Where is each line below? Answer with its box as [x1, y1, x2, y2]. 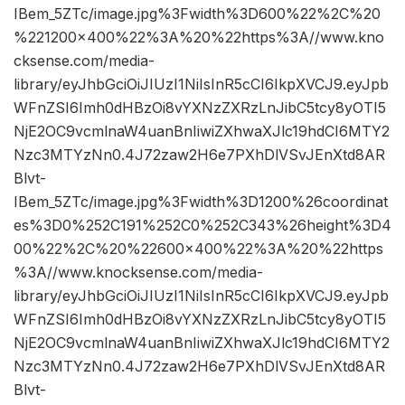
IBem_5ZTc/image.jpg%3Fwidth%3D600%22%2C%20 [14, 5, 381, 24]
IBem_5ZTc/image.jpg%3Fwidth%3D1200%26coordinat [14, 193, 388, 212]
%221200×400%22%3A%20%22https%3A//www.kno [14, 28, 384, 47]
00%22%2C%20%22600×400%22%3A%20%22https [14, 240, 383, 259]
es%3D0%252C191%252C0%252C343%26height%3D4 [14, 216, 391, 235]
